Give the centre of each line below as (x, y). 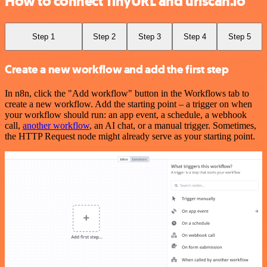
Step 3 (149, 36)
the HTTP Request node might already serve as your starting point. (130, 136)
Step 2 (105, 36)
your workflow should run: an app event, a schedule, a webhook (126, 114)
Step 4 (195, 36)
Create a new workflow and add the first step (117, 69)
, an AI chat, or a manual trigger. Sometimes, (173, 125)
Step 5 (240, 36)
